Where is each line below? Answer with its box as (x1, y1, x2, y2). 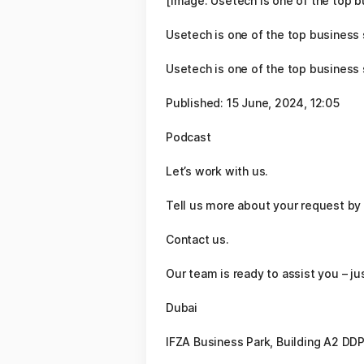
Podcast (166, 130, 211, 144)
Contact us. (166, 232, 229, 246)
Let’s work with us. (166, 164, 269, 178)
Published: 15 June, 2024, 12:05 (166, 96, 340, 110)
